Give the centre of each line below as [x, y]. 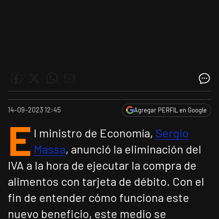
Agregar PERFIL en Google [170, 110]
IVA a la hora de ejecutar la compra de [102, 165]
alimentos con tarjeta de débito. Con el [106, 181]
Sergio [172, 133]
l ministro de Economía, [95, 133]
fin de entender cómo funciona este [99, 197]
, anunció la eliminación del [133, 149]
